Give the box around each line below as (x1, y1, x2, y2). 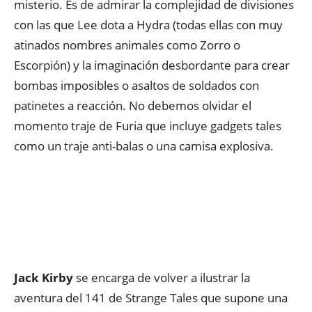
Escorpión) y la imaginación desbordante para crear (14, 57, 290, 73)
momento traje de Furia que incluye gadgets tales (14, 118, 281, 134)
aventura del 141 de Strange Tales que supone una (14, 290, 288, 306)
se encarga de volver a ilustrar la (73, 270, 250, 286)
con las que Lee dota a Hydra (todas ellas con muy (14, 17, 283, 33)
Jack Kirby (14, 270, 73, 286)
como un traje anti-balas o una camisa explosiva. (14, 138, 274, 154)
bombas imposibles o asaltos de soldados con (14, 77, 259, 93)
